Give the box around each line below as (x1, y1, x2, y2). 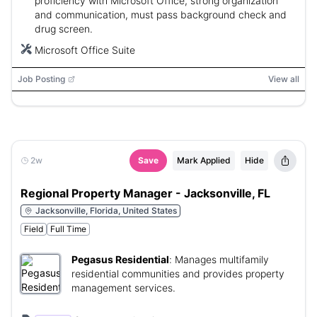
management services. (71, 282, 175, 294)
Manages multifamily (175, 253, 269, 265)
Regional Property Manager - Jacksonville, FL (21, 186, 270, 200)
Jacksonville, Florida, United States (35, 205, 177, 216)
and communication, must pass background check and (35, 8, 287, 21)
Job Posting (18, 74, 65, 84)
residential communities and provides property (71, 267, 284, 279)
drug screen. (35, 23, 93, 35)
